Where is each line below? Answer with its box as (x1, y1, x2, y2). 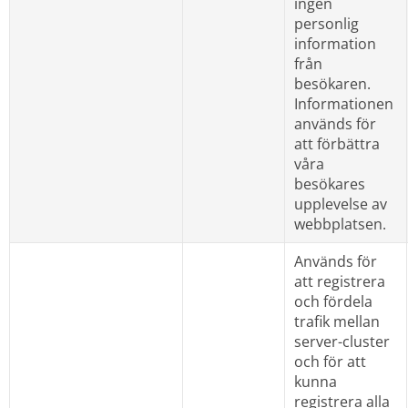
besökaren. (293, 73, 371, 94)
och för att (293, 351, 366, 372)
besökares (293, 173, 365, 194)
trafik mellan (293, 311, 380, 331)
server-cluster (293, 331, 390, 352)
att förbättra (293, 133, 380, 154)
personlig (293, 13, 359, 34)
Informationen (293, 93, 393, 114)
